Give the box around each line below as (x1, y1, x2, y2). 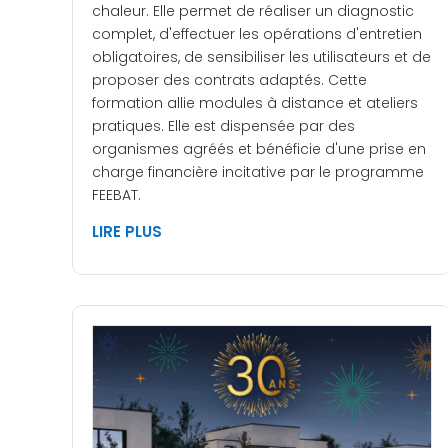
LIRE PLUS (92, 221, 162, 243)
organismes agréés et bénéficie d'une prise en (92, 139, 426, 160)
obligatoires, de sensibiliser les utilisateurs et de (92, 47, 431, 68)
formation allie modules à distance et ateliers (92, 93, 418, 114)
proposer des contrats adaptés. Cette (92, 70, 367, 91)
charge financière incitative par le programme (92, 162, 424, 183)
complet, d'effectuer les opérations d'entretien (92, 24, 422, 45)
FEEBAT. (92, 185, 141, 206)
